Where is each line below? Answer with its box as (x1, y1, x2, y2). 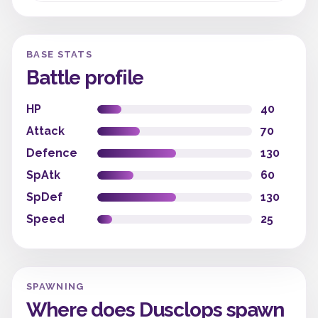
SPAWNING (26, 281, 84, 292)
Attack (26, 124, 65, 138)
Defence (26, 146, 77, 160)
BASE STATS (26, 49, 92, 60)
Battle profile (26, 66, 144, 89)
